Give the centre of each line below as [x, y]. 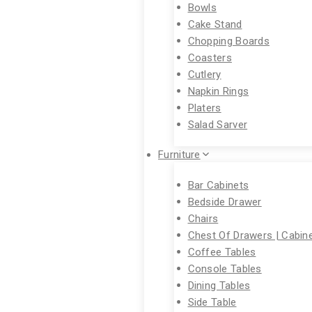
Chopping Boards [228, 40]
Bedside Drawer [225, 201]
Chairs [203, 218]
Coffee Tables [222, 251]
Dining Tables [219, 285]
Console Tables [225, 268]
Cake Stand [215, 24]
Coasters [210, 57]
